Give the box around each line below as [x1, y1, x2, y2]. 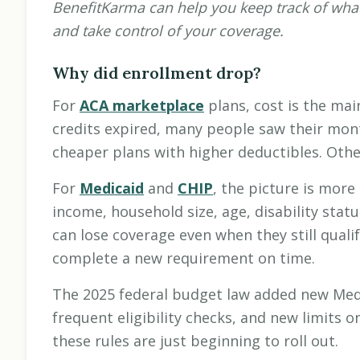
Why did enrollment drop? [52, 63, 261, 84]
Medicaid [80, 178, 144, 198]
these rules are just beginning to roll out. [52, 331, 338, 351]
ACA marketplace [80, 96, 204, 116]
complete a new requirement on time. [52, 248, 315, 268]
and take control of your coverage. [52, 21, 284, 41]
